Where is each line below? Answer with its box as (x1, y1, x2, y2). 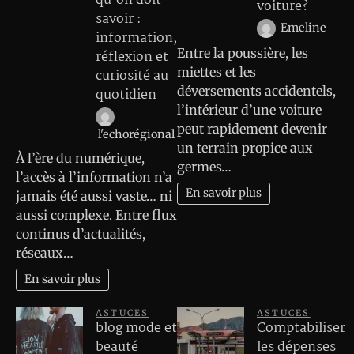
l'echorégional (97, 127, 175, 142)
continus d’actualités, (16, 225, 145, 242)
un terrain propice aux (177, 139, 313, 156)
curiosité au (96, 66, 168, 88)
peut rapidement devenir (177, 120, 327, 137)
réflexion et (96, 47, 168, 69)
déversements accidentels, (177, 82, 336, 99)
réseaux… (16, 244, 73, 261)
